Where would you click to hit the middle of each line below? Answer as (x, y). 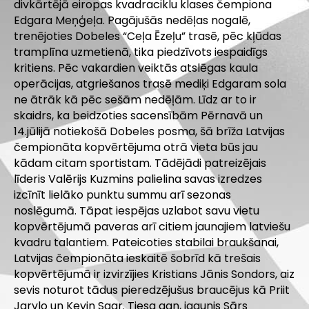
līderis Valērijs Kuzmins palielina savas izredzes (138, 179)
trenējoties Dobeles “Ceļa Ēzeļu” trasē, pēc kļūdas (148, 36)
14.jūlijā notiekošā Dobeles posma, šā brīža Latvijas (149, 131)
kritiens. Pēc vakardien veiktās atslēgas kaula (136, 68)
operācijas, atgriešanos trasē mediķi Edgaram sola (150, 83)
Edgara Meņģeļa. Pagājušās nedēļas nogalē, (132, 20)
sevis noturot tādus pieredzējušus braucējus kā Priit (152, 290)
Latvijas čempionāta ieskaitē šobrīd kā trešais (137, 258)
